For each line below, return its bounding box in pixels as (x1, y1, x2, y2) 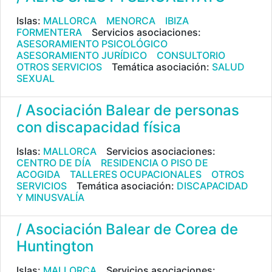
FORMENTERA (16, 26, 82, 38)
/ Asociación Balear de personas (16, 101, 239, 119)
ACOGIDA (16, 168, 60, 180)
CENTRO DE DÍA (16, 157, 91, 169)
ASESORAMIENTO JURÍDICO (16, 49, 147, 61)
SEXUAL (16, 72, 55, 84)
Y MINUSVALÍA (16, 191, 84, 203)
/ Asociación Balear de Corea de (16, 220, 238, 238)
